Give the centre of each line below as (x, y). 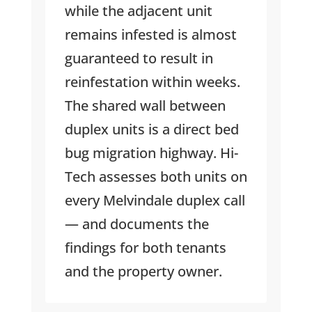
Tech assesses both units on (156, 177)
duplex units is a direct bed (151, 130)
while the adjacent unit (138, 11)
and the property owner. (143, 272)
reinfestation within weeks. (152, 82)
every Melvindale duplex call (155, 201)
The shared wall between (145, 106)
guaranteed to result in (139, 58)
